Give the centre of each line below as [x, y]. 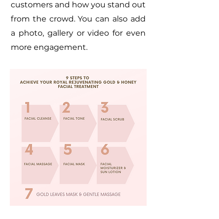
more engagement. [49, 47]
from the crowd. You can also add [78, 19]
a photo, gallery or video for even [78, 33]
